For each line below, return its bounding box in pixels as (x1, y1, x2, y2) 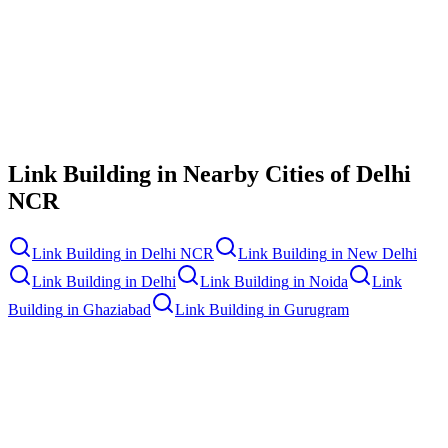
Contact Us (16, 123, 81, 139)
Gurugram (284, 301, 349, 319)
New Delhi (347, 245, 417, 263)
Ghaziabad (83, 301, 151, 319)
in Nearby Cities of (151, 161, 356, 188)
